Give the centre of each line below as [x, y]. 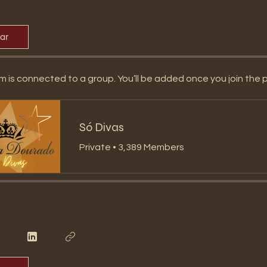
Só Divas [102, 127]
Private [95, 147]
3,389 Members [151, 147]
